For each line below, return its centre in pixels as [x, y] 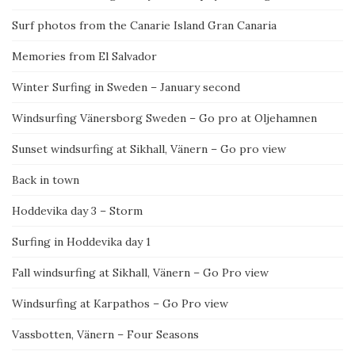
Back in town [46, 180]
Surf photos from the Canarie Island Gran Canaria [144, 25]
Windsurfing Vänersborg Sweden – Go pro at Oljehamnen [164, 118]
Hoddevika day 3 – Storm [77, 211]
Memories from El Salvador [84, 56]
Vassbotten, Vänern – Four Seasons [105, 334]
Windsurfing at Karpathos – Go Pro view [120, 303]
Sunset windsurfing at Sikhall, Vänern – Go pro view [149, 149]
